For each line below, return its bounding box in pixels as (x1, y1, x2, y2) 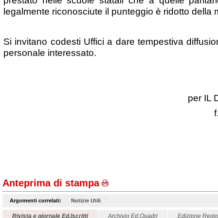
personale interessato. (3, 47, 96, 58)
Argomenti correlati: (10, 198, 61, 203)
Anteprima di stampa (2, 178, 99, 188)
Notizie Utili (71, 198, 101, 203)
